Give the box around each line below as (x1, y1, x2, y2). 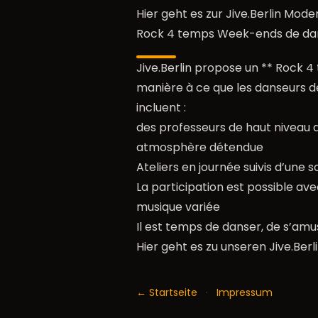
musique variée (136, 199, 220, 216)
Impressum (216, 285, 273, 300)
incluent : (136, 99, 186, 116)
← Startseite (136, 285, 197, 300)
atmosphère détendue (136, 139, 263, 156)
